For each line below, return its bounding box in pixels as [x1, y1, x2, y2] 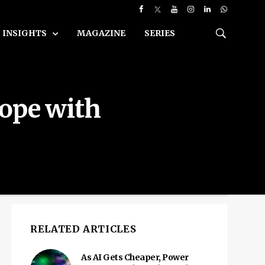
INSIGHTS [2, 28, 49, 38]
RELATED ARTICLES [30, 223, 137, 235]
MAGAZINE [77, 28, 125, 38]
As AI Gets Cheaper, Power [81, 252, 189, 263]
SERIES [144, 28, 175, 38]
